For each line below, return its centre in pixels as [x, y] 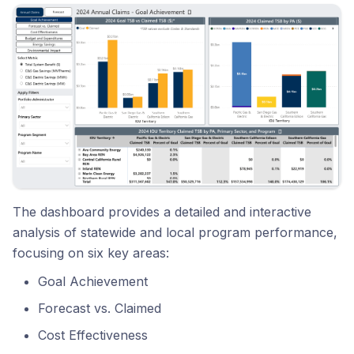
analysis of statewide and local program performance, [175, 233]
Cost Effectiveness [93, 335]
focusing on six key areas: [91, 253]
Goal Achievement [93, 282]
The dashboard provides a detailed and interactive [162, 212]
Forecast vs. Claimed [100, 309]
